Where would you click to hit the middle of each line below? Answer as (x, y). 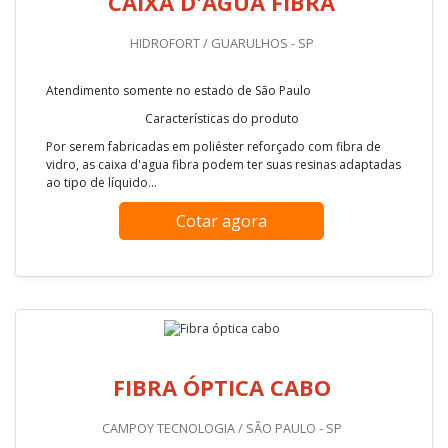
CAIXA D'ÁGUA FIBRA (221, 256)
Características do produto (221, 373)
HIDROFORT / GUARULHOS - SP (221, 297)
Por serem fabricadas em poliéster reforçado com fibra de (213, 401)
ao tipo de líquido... (101, 437)
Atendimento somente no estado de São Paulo (178, 345)
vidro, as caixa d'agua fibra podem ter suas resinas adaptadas (223, 419)
